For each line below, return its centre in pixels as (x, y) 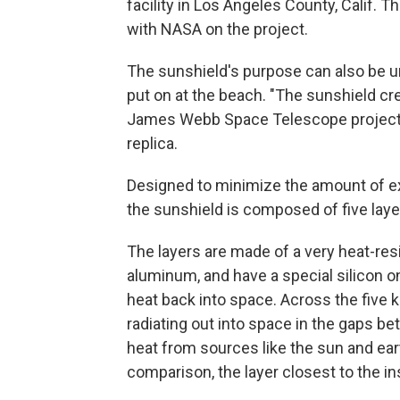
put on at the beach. (196, 95)
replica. (152, 143)
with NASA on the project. (217, 29)
